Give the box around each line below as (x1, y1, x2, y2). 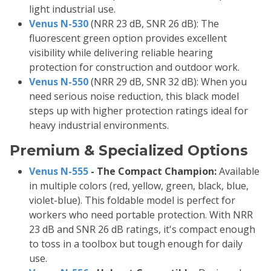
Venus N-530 (29, 17, 88, 31)
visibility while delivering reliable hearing (29, 46, 213, 60)
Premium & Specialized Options (10, 142, 248, 160)
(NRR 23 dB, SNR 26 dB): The (88, 17, 219, 31)
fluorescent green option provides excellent (29, 31, 227, 45)
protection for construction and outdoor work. (29, 60, 240, 74)
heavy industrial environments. (29, 119, 169, 132)
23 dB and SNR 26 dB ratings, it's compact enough (29, 223, 255, 237)
